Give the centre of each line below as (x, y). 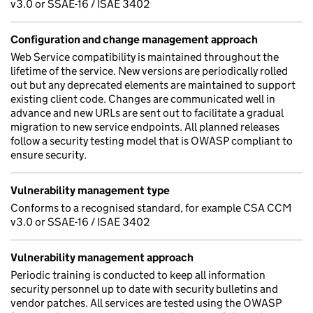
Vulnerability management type (90, 190)
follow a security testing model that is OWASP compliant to (152, 141)
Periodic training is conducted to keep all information (138, 275)
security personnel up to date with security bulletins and (144, 289)
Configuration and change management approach (134, 39)
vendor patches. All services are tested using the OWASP (146, 303)
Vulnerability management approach (102, 257)
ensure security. (49, 155)
